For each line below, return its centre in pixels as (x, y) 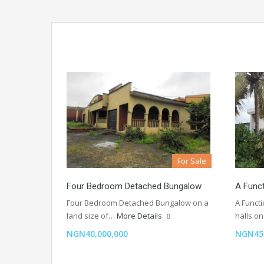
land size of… (92, 216)
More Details (140, 216)
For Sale (192, 161)
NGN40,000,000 (97, 234)
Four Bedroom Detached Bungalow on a (138, 203)
